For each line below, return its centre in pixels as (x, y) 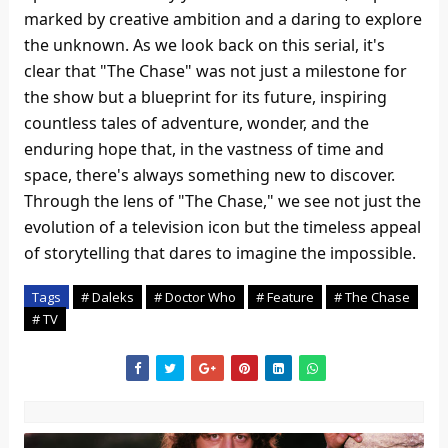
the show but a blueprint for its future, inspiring (205, 97)
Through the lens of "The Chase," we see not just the (222, 201)
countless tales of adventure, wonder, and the (196, 123)
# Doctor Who (194, 297)
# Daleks (107, 297)
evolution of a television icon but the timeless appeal (222, 227)
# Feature (284, 297)
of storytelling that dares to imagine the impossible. (219, 253)
